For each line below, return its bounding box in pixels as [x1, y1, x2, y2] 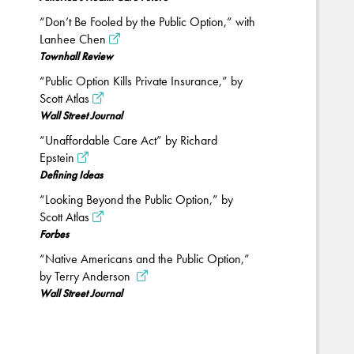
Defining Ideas [40, 168, 103, 182]
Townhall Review [40, 49, 113, 63]
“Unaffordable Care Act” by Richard [40, 132, 217, 149]
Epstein [40, 149, 74, 166]
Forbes [40, 227, 69, 241]
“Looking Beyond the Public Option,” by [40, 191, 233, 208]
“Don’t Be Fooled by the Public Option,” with [40, 13, 255, 30]
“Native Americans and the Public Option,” [40, 250, 250, 267]
